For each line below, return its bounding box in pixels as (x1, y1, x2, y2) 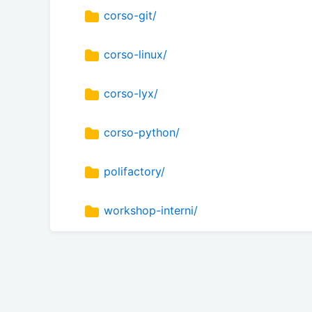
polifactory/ (104, 164, 165, 179)
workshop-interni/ (104, 203, 198, 218)
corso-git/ (104, 8, 157, 23)
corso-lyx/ (104, 86, 158, 101)
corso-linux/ (104, 47, 167, 62)
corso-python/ (104, 125, 180, 140)
